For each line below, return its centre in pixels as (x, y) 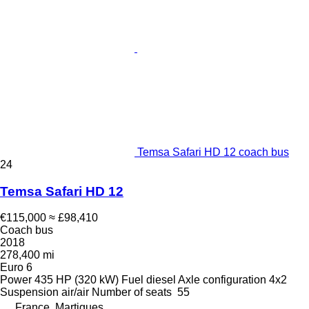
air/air (75, 292)
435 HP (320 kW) (77, 280)
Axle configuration (222, 280)
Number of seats (132, 292)
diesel (161, 280)
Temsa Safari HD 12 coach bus (213, 152)
